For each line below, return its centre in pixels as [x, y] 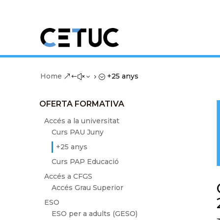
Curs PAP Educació [85, 161]
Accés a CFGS [68, 176]
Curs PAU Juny [78, 132]
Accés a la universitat [82, 121]
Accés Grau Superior [87, 187]
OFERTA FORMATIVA [82, 104]
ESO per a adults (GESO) [95, 213]
